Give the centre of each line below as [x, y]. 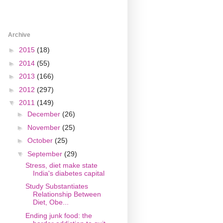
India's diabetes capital [68, 173]
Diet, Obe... [51, 202]
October [41, 141]
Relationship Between [67, 194]
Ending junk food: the [58, 215]
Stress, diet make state [61, 165]
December [45, 114]
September [46, 154]
